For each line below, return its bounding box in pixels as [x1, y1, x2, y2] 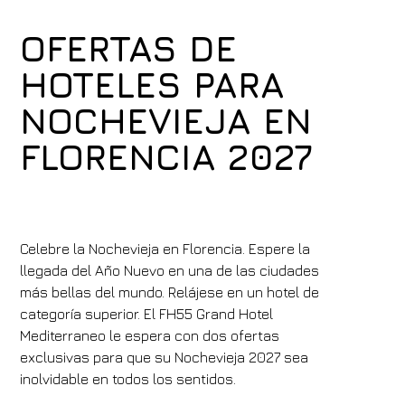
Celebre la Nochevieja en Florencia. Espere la [20, 240, 311, 257]
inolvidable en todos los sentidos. [20, 371, 237, 387]
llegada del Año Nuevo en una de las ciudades [20, 262, 320, 278]
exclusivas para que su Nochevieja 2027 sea [20, 349, 309, 365]
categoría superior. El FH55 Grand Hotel [20, 306, 274, 322]
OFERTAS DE [20, 26, 238, 70]
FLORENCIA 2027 [20, 135, 314, 178]
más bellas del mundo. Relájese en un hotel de [20, 284, 320, 300]
